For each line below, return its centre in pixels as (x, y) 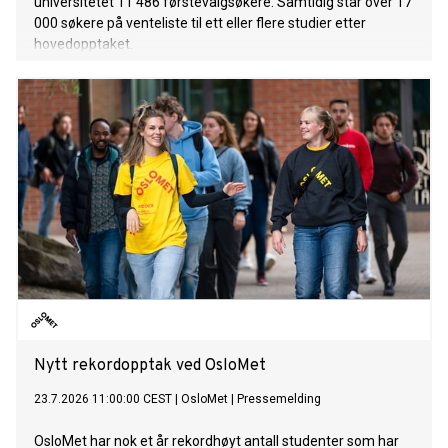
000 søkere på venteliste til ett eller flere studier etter (200, 23)
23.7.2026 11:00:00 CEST (103, 399)
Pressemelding (279, 399)
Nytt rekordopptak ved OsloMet (150, 366)
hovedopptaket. (83, 44)
